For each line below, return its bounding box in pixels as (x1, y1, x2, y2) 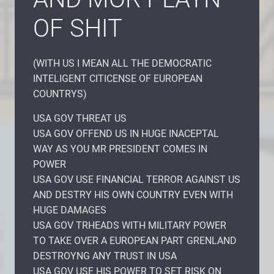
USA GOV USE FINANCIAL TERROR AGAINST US (33, 173, 240, 185)
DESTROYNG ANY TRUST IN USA (33, 250, 177, 262)
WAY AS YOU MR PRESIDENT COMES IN (33, 143, 207, 155)
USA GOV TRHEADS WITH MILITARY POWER (33, 219, 226, 231)
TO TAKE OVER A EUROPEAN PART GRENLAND (33, 234, 237, 246)
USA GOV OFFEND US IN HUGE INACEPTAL (33, 127, 219, 139)
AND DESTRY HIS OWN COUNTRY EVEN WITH (33, 188, 233, 201)
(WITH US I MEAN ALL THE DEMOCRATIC (33, 57, 212, 69)
